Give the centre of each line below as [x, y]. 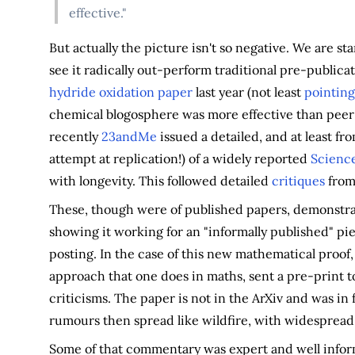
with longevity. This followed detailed [160, 180]
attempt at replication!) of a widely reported [179, 158]
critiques [298, 180]
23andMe [129, 136]
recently [75, 136]
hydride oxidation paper [120, 92]
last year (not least [248, 92]
